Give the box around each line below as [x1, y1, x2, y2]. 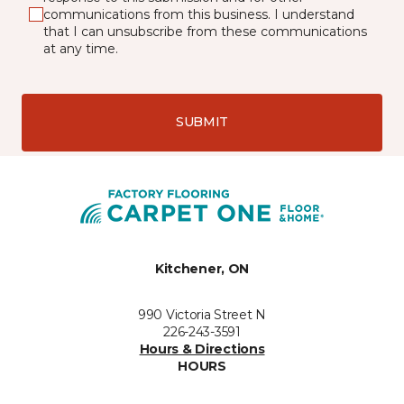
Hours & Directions [139, 340, 265, 357]
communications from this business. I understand [43, 5, 354, 23]
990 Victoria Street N [137, 306, 267, 323]
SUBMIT [175, 114, 229, 130]
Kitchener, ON [154, 260, 250, 277]
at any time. [43, 40, 118, 57]
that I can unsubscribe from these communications [43, 23, 367, 40]
